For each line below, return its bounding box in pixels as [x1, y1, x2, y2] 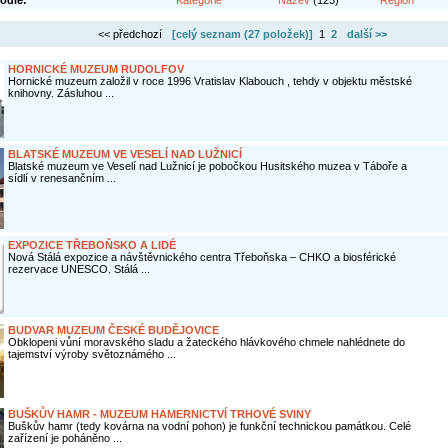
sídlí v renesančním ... [7, 172, 116, 184]
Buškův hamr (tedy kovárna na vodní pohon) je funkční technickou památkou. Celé [7, 420, 411, 432]
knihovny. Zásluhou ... [7, 87, 114, 99]
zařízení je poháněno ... [7, 432, 122, 444]
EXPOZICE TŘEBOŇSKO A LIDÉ [7, 239, 176, 251]
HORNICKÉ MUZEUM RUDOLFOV [7, 63, 184, 75]
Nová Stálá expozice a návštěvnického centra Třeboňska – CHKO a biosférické [7, 251, 396, 263]
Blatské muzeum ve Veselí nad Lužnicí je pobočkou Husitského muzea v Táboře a [7, 160, 407, 172]
